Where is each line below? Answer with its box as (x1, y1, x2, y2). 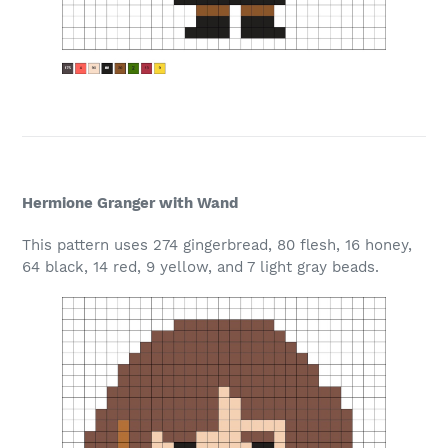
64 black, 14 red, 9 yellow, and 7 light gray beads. (22, 257, 379, 276)
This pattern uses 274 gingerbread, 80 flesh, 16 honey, (22, 235, 412, 254)
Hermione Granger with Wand (22, 194, 238, 213)
